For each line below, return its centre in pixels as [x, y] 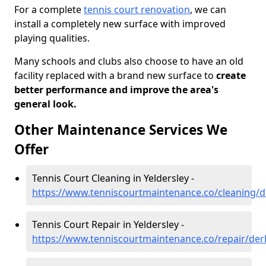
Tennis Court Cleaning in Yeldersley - [113, 178]
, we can [208, 9]
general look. [45, 104]
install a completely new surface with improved [120, 24]
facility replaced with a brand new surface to [114, 75]
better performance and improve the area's [116, 90]
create [230, 75]
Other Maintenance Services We [121, 130]
